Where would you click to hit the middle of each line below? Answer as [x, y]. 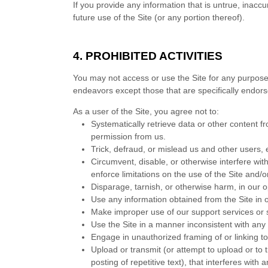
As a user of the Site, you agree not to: [146, 111]
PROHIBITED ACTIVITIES [154, 56]
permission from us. [129, 136]
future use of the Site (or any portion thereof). [159, 17]
